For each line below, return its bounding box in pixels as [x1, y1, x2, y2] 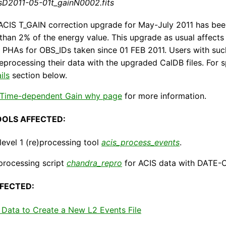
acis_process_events [101, 137, 180, 148]
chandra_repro [67, 158, 122, 168]
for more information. [122, 90, 206, 101]
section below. [10, 70, 67, 80]
